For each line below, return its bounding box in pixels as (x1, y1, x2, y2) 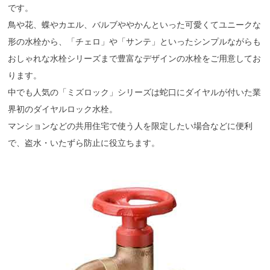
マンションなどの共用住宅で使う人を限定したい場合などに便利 (8, 121, 253, 131)
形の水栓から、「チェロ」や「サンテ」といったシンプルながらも (8, 37, 262, 46)
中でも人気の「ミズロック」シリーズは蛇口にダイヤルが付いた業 (8, 87, 262, 97)
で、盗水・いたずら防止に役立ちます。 (8, 138, 160, 148)
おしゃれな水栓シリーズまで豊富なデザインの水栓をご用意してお (8, 54, 262, 63)
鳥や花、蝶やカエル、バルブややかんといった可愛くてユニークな (8, 20, 262, 30)
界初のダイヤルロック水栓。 (8, 104, 118, 114)
